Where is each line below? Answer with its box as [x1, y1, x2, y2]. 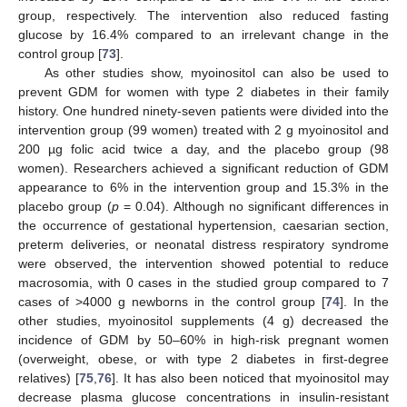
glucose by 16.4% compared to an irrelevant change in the [18, 27, 389, 43]
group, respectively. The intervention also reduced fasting [18, 8, 389, 24]
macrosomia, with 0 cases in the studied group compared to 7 [18, 275, 389, 291]
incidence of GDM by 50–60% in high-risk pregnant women [18, 333, 389, 348]
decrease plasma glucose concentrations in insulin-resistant [18, 390, 389, 405]
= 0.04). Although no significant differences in [118, 199, 390, 214]
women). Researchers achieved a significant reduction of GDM [18, 161, 389, 176]
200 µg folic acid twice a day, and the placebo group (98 [18, 142, 389, 157]
